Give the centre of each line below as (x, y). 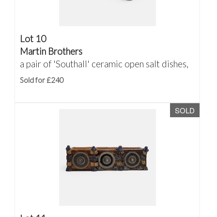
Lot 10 (33, 39)
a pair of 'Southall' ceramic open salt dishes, (104, 64)
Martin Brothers (51, 51)
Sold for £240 (42, 80)
